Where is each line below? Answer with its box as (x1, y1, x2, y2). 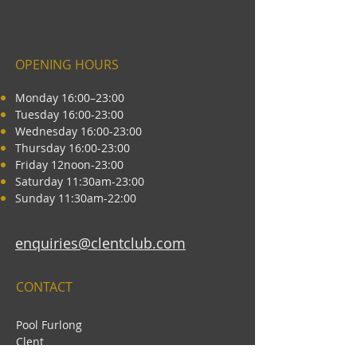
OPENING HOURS (15, 56, 119, 73)
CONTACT (16, 278, 73, 296)
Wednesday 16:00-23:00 (15, 124, 142, 139)
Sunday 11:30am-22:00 (15, 190, 136, 206)
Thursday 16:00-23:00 (15, 140, 130, 155)
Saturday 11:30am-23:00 (15, 174, 144, 189)
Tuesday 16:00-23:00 (15, 107, 124, 122)
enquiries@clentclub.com (15, 233, 186, 253)
